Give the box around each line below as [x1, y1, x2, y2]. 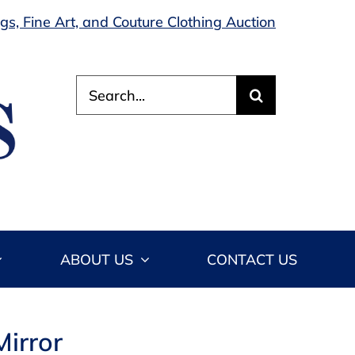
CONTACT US [207, 250, 298, 269]
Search [75, 75, 123, 94]
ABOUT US [59, 250, 133, 269]
